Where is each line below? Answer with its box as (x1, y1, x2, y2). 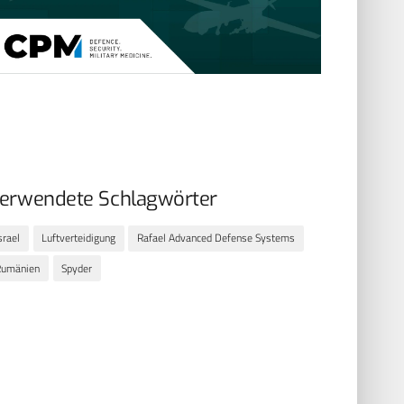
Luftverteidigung (41, 229, 116, 247)
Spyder (61, 259, 93, 277)
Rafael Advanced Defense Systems (137, 229, 296, 247)
